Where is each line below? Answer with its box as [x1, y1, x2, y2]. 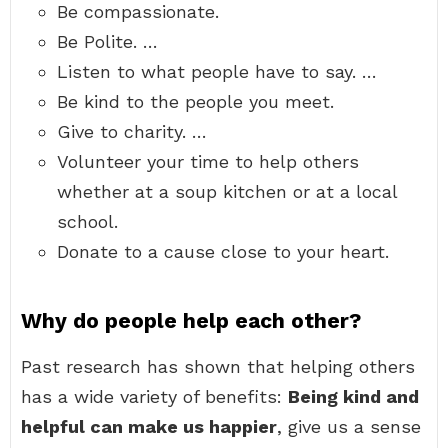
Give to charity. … [57, 121, 207, 142]
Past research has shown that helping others [21, 356, 415, 377]
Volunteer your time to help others [57, 151, 359, 172]
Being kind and [288, 386, 419, 407]
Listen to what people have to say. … [57, 61, 377, 82]
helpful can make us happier [21, 416, 277, 437]
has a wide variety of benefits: [21, 386, 288, 407]
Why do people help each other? [21, 308, 361, 333]
